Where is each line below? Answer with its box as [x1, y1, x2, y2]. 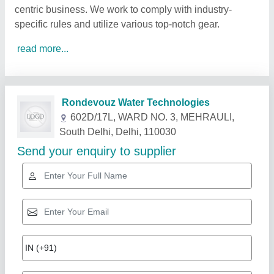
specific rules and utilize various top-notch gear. [15, 19, 222, 29]
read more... [17, 43, 68, 54]
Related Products [12, 127, 121, 142]
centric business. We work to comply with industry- [15, 4, 232, 15]
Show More [202, 129, 251, 139]
